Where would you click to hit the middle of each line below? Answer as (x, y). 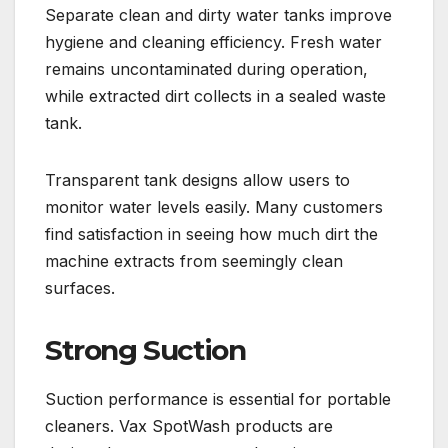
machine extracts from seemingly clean (194, 260)
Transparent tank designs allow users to (197, 179)
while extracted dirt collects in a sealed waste (215, 95)
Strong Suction (145, 349)
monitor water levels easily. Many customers (214, 206)
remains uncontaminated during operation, (206, 68)
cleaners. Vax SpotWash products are (189, 425)
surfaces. (80, 287)
